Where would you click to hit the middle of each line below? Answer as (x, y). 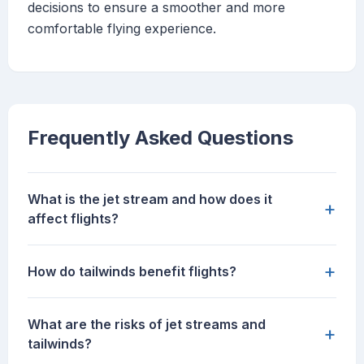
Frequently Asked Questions (160, 138)
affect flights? (73, 219)
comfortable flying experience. (122, 29)
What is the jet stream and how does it (150, 199)
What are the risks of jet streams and (147, 325)
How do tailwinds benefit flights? (132, 272)
